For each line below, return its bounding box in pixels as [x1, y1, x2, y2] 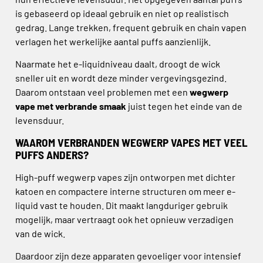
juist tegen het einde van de [126, 100, 242, 112]
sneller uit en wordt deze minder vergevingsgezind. [15, 72, 227, 84]
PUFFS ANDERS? [15, 147, 89, 161]
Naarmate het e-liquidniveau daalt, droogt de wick [15, 58, 220, 70]
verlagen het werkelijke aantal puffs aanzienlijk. [15, 35, 211, 47]
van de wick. [15, 227, 65, 239]
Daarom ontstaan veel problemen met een [15, 86, 190, 98]
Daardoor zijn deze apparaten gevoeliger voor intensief [15, 250, 241, 262]
